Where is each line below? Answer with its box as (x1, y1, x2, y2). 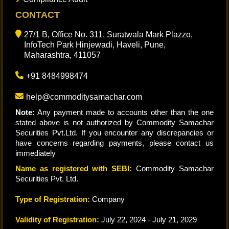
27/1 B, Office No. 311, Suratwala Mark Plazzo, (24, 30, 193, 39)
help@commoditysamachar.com (26, 92, 142, 101)
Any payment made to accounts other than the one (35, 107, 214, 117)
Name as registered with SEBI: (15, 164, 132, 173)
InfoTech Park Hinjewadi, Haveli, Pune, (24, 40, 166, 49)
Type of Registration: (15, 194, 90, 203)
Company (90, 194, 125, 203)
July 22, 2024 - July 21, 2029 (99, 215, 197, 224)
